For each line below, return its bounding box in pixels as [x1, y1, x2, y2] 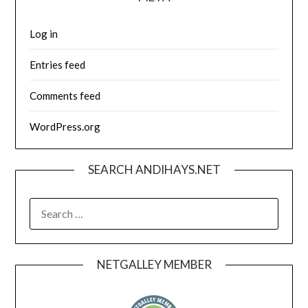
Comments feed [30, 89, 101, 102]
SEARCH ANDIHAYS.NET [87, 162, 221, 177]
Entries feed [30, 58, 86, 71]
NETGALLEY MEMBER [96, 256, 212, 272]
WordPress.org [30, 120, 101, 133]
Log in [30, 27, 58, 40]
